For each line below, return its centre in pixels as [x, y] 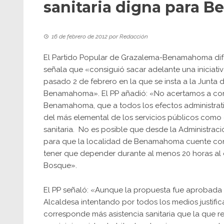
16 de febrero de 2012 [79, 36]
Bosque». [60, 165]
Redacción [134, 36]
